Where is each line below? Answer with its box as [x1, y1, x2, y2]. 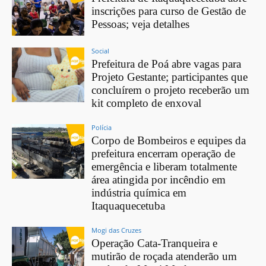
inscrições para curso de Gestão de [91, 4, 246, 17]
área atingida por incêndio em [91, 173, 226, 186]
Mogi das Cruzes [91, 226, 142, 235]
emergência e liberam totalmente [91, 160, 237, 173]
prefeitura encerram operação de [91, 147, 236, 160]
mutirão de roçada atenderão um [91, 250, 237, 263]
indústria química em [91, 186, 187, 199]
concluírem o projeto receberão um [91, 84, 250, 97]
